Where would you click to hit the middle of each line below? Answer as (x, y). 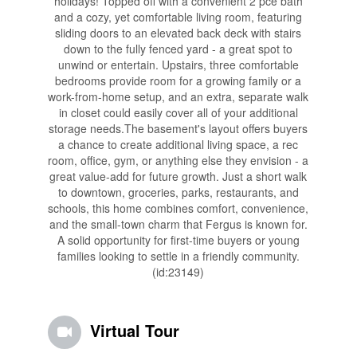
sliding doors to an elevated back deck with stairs (178, 33)
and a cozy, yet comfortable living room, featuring (178, 17)
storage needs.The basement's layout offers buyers (178, 129)
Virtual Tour (134, 331)
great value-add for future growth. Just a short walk (178, 177)
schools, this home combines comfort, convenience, (178, 208)
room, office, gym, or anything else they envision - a (178, 161)
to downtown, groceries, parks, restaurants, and (178, 192)
